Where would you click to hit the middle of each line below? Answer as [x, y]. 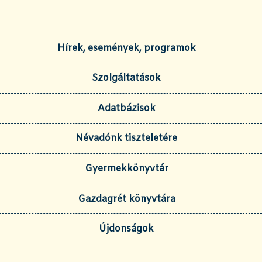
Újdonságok [126, 229]
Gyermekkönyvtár [126, 168]
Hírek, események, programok [126, 48]
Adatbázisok [126, 108]
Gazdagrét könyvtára [126, 199]
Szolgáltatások [126, 78]
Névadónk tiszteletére [126, 139]
